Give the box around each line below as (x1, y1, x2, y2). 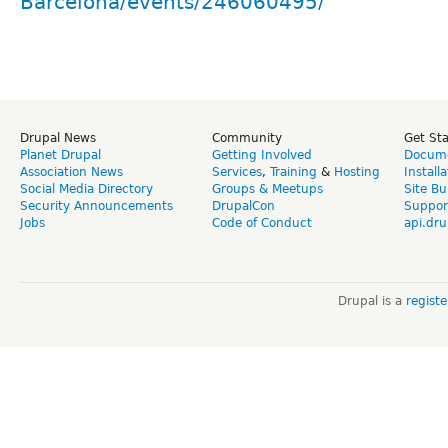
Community (212, 130, 282, 145)
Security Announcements (20, 198, 173, 213)
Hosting (334, 164, 380, 179)
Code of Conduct (212, 215, 312, 230)
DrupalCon (212, 198, 275, 213)
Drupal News (20, 130, 96, 145)
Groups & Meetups (212, 181, 323, 196)
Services (212, 164, 262, 179)
